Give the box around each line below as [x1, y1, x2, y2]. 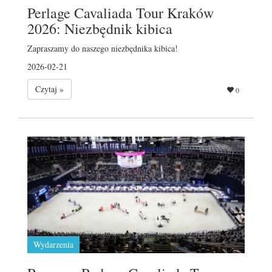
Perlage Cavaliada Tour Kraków [27, 2, 214, 22]
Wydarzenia [33, 238, 73, 250]
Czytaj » [35, 83, 64, 95]
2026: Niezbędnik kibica [27, 18, 172, 38]
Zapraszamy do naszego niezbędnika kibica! [27, 42, 178, 54]
